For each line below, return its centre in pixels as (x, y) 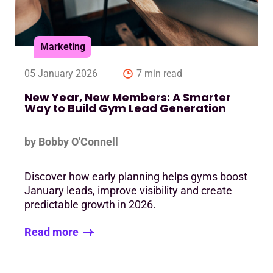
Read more (51, 232)
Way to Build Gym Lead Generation (126, 108)
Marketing (63, 46)
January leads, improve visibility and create (128, 190)
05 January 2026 (61, 73)
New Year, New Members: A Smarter (128, 97)
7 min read (159, 73)
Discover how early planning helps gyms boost (136, 176)
